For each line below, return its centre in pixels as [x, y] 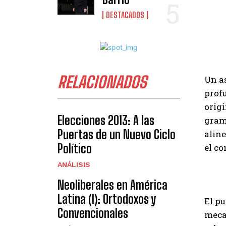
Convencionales [93, 213]
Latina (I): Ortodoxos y [107, 199]
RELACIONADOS [102, 82]
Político [75, 148]
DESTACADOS [125, 15]
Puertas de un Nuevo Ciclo [117, 134]
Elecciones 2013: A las [106, 120]
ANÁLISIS [74, 164]
